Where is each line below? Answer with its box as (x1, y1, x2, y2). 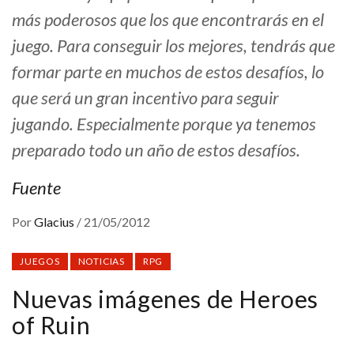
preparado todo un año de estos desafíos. (12, 139, 300, 161)
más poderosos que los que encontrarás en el (12, 9, 324, 31)
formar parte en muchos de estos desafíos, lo (12, 61, 324, 83)
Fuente (12, 177, 61, 199)
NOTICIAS (77, 255, 126, 268)
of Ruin (12, 311, 91, 340)
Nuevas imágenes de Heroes (12, 284, 319, 314)
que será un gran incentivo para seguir (12, 87, 279, 109)
